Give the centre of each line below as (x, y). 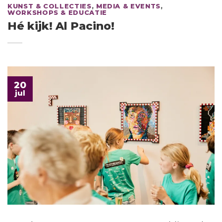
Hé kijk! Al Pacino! (61, 26)
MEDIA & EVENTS (128, 6)
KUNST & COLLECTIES (50, 6)
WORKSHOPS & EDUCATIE (57, 13)
